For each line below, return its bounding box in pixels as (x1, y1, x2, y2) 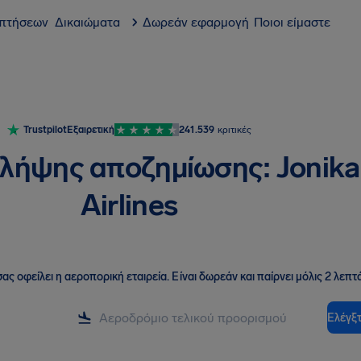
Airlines (80, 188, 178, 222)
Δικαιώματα (55, 15, 120, 30)
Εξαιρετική (66, 124, 114, 135)
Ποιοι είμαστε (254, 15, 330, 30)
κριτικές (217, 124, 251, 135)
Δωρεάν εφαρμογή (143, 15, 249, 30)
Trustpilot (23, 124, 67, 135)
